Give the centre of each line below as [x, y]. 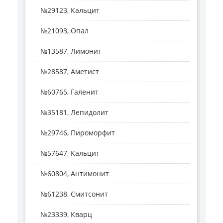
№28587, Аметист [70, 72]
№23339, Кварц [66, 215]
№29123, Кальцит [70, 10]
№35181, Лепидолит [74, 112]
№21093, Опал [64, 31]
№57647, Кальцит [70, 153]
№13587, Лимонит [71, 51]
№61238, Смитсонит [74, 194]
